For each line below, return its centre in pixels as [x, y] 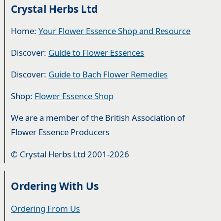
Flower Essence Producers [60, 132]
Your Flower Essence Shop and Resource [115, 31]
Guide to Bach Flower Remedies [108, 74]
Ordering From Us [46, 208]
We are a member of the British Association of [98, 118]
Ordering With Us [55, 186]
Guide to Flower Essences [96, 52]
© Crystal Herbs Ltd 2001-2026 [70, 154]
